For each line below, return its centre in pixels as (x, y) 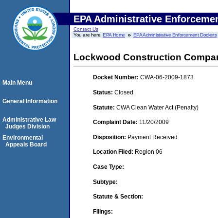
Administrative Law (29, 120)
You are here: (88, 35)
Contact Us (86, 29)
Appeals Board (26, 145)
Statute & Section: (118, 197)
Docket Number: (117, 78)
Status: (104, 92)
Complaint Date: (116, 122)
